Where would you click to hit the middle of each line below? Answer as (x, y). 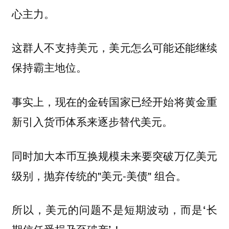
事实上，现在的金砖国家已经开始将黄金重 (114, 101)
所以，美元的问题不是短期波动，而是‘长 (114, 210)
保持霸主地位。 (49, 67)
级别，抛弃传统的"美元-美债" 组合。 (99, 175)
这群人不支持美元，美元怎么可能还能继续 (114, 47)
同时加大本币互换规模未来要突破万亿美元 (114, 155)
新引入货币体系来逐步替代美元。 (92, 121)
